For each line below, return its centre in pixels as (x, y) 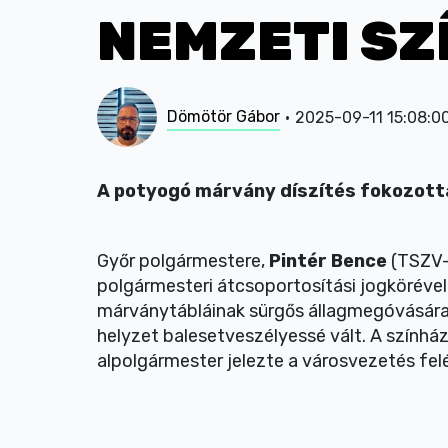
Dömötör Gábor (223, 116)
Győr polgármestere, (183, 261)
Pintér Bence (330, 261)
